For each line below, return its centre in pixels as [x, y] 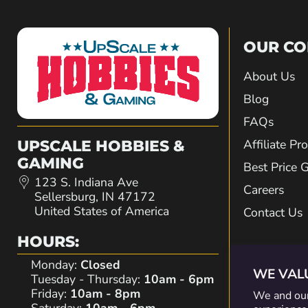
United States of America [102, 211]
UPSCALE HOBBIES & [101, 146]
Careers [263, 190]
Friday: [51, 294]
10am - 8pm [105, 294]
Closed [100, 265]
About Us [269, 77]
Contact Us [273, 213]
